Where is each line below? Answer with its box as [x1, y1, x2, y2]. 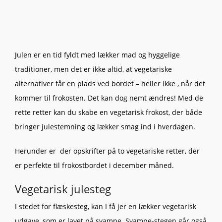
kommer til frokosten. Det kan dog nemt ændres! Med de [15, 93, 203, 103]
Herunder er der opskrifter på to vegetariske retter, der [15, 146, 200, 156]
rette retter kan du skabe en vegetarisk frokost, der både [15, 108, 202, 117]
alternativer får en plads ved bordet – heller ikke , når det [15, 79, 205, 89]
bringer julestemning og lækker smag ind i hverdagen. [15, 122, 195, 132]
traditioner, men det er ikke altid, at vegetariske [15, 64, 172, 74]
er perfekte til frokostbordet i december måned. [15, 161, 174, 170]
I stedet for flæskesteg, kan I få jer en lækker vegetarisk [15, 202, 196, 212]
